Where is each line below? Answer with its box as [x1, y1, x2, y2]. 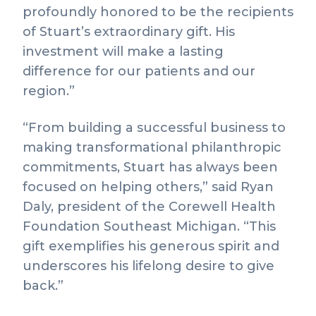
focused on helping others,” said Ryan [23, 179, 274, 195]
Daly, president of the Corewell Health [23, 199, 276, 214]
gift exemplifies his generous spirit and [23, 238, 279, 254]
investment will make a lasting [23, 44, 224, 59]
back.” [23, 278, 63, 293]
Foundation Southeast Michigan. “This [23, 219, 276, 234]
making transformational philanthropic [23, 140, 281, 155]
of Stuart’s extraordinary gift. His [23, 24, 235, 39]
